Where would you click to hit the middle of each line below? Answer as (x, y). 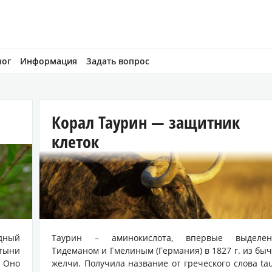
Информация (49, 61)
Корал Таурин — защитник (146, 122)
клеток (75, 141)
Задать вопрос (118, 61)
